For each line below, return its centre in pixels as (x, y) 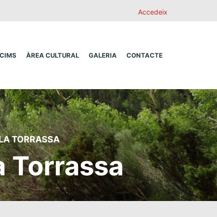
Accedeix (153, 12)
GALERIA (103, 55)
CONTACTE (145, 55)
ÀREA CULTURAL (53, 55)
